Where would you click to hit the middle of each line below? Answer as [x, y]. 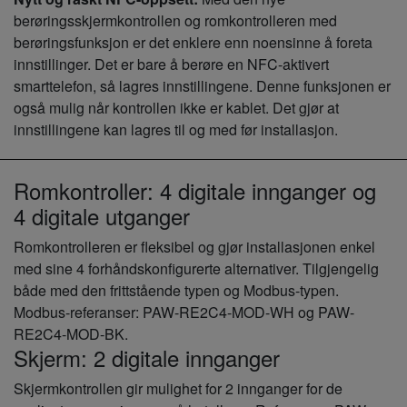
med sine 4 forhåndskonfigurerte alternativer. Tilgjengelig [196, 268]
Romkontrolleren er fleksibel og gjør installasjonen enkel [194, 246]
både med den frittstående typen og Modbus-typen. [176, 290]
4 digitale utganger [102, 215]
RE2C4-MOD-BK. [71, 333]
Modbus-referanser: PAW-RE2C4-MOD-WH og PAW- [184, 312]
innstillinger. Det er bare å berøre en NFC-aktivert [171, 64]
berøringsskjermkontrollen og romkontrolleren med [175, 20]
